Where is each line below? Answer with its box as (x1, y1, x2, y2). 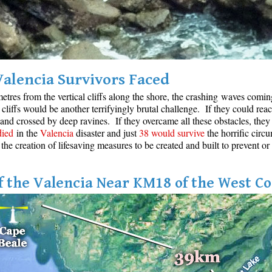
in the (13, 126, 40, 140)
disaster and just (73, 126, 139, 140)
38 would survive (139, 126, 205, 140)
